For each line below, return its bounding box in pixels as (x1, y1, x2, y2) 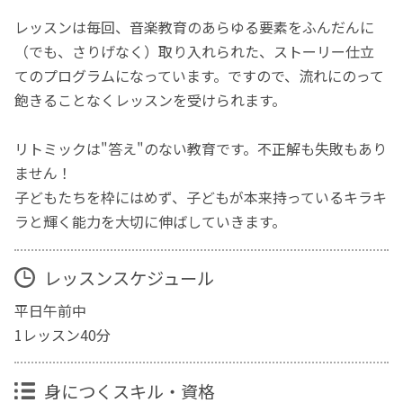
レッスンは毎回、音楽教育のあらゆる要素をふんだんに (14, 16, 375, 39)
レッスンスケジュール (43, 264, 214, 291)
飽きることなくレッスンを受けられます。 (14, 89, 287, 112)
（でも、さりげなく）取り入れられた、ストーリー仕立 (14, 40, 375, 63)
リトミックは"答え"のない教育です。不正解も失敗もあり (14, 138, 388, 160)
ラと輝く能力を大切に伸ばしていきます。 (14, 210, 287, 233)
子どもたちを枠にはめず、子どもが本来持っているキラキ (14, 186, 388, 209)
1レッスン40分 (14, 324, 112, 346)
